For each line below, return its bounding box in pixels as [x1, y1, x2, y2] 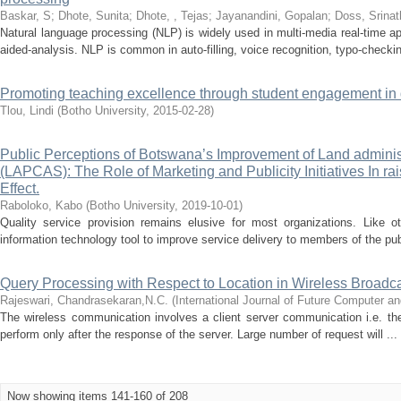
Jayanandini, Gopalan [216, 9, 328, 22]
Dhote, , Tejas [136, 9, 209, 22]
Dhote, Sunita [58, 9, 129, 22]
